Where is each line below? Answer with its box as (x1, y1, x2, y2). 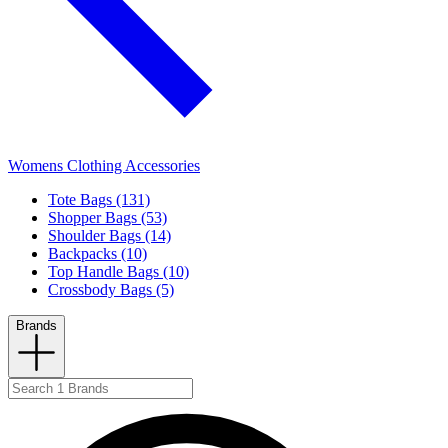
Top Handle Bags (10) (48, 263, 189, 281)
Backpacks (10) (48, 245, 147, 263)
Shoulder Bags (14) (48, 227, 171, 245)
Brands (16, 318, 57, 334)
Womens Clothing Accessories (8, 157, 200, 175)
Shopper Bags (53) (48, 209, 167, 227)
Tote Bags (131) (48, 191, 150, 209)
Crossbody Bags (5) (48, 281, 174, 299)
